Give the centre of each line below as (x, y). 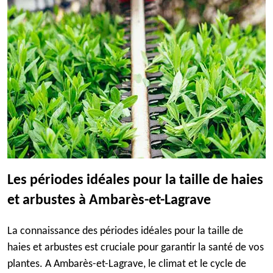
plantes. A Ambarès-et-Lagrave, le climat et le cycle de (127, 264)
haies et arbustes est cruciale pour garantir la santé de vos (136, 248)
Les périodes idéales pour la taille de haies (135, 180)
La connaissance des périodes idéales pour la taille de (125, 231)
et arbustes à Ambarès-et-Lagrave (109, 200)
